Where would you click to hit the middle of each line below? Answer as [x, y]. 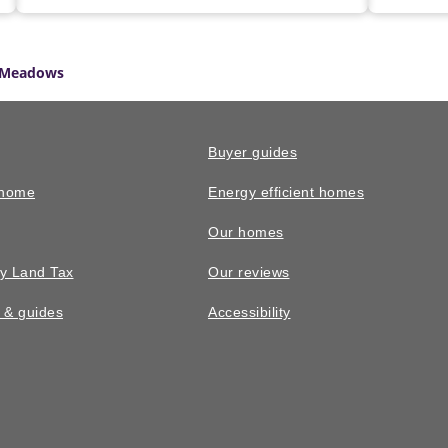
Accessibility [249, 313]
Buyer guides [252, 153]
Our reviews [249, 273]
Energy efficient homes [286, 193]
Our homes [246, 233]
